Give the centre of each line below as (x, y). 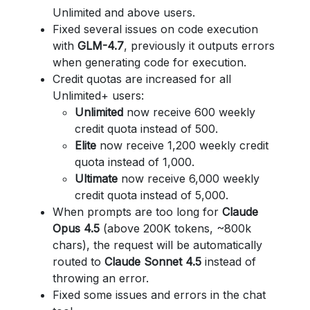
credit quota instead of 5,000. (152, 195)
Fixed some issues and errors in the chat (159, 295)
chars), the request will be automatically (157, 245)
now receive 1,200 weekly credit (184, 145)
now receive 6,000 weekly (190, 179)
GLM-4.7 (101, 46)
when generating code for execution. (149, 62)
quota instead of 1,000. (135, 162)
